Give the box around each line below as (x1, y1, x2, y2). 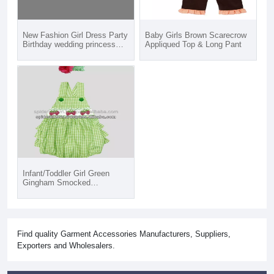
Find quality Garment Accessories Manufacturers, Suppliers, (17, 229, 231, 239)
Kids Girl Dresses (23, 58, 85, 67)
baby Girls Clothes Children (23, 49, 119, 58)
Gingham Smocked (23, 178, 91, 187)
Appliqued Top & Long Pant (145, 40, 242, 49)
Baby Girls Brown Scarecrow (145, 31, 246, 40)
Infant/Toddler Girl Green (23, 169, 109, 178)
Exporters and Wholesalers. (17, 241, 115, 250)
